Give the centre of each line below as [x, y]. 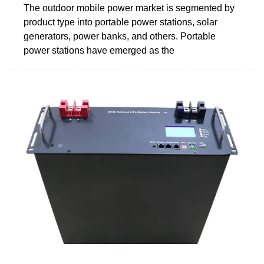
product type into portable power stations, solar [121, 22]
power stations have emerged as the [99, 50]
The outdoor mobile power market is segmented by [129, 8]
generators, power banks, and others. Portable [120, 36]
